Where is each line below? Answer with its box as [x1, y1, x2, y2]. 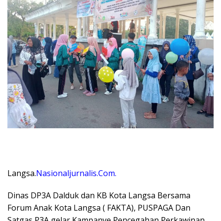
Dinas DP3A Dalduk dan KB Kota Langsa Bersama [7, 190, 190, 201]
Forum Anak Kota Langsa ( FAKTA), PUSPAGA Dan [7, 202, 190, 214]
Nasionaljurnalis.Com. [36, 168, 116, 179]
